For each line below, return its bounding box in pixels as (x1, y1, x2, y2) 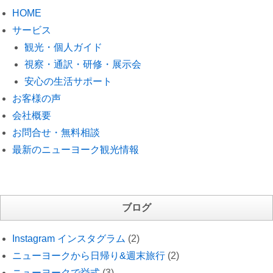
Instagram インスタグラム (12, 233, 126, 244)
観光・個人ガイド (24, 42, 102, 53)
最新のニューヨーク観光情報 (12, 144, 139, 155)
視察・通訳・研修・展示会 (24, 59, 141, 70)
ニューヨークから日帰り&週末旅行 (12, 250, 165, 261)
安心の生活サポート (24, 76, 112, 87)
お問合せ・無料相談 (12, 127, 100, 138)
